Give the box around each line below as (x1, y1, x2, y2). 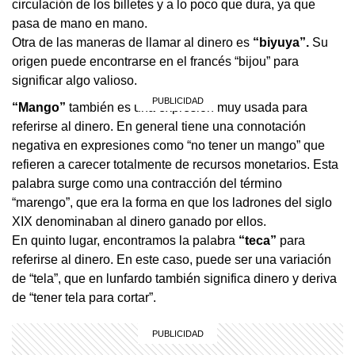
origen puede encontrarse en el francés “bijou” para (12, 54, 299, 68)
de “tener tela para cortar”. (12, 290, 156, 304)
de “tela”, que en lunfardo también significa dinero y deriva (12, 271, 337, 285)
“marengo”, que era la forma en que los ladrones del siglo (12, 195, 332, 209)
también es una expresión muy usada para (66, 100, 307, 114)
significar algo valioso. (12, 73, 137, 87)
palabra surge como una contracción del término (12, 176, 282, 190)
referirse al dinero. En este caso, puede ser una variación (12, 252, 331, 266)
